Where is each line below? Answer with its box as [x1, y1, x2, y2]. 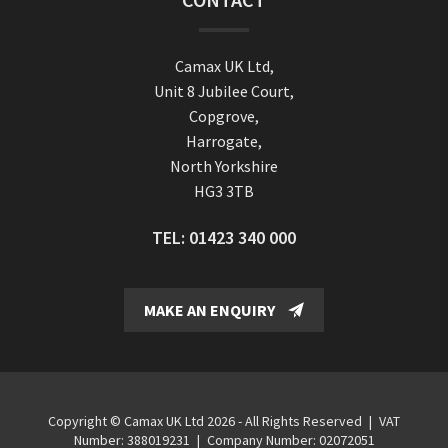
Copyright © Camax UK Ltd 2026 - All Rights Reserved [48, 412, 365, 431]
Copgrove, [189, 106, 259, 127]
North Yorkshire [170, 156, 278, 177]
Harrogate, [186, 131, 262, 152]
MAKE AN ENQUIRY [144, 300, 278, 321]
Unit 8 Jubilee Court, [154, 81, 294, 102]
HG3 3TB [194, 181, 254, 202]
